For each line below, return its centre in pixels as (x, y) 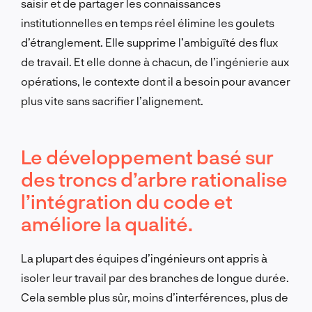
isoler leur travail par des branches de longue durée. (155, 277)
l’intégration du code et (127, 201)
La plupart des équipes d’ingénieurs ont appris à (144, 258)
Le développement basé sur (147, 156)
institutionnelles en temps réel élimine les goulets (148, 22)
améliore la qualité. (107, 223)
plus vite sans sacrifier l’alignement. (112, 100)
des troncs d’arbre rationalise (154, 179)
